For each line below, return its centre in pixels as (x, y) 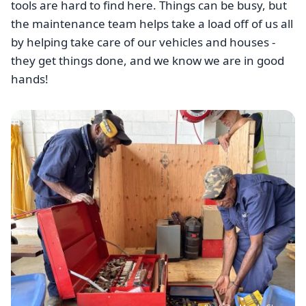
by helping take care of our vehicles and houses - (143, 42)
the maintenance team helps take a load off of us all (152, 24)
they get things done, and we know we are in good (148, 61)
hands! (30, 79)
